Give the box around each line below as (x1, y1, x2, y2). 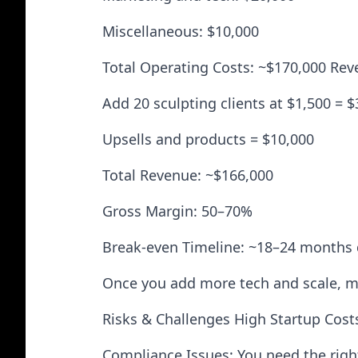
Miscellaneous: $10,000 (102, 22, 259, 41)
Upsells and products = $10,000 (102, 129, 314, 149)
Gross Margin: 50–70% (102, 201, 253, 221)
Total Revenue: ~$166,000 (102, 165, 273, 185)
